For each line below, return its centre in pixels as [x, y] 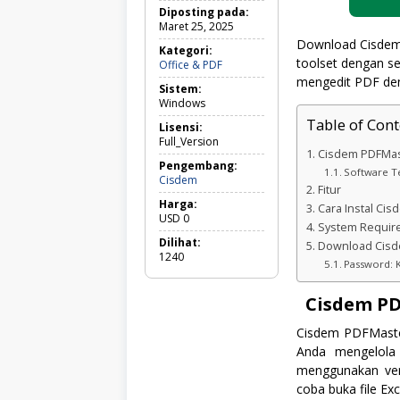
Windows [182, 103]
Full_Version [189, 141]
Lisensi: [181, 127]
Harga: [178, 204]
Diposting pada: [204, 12]
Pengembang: [198, 165]
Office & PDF [191, 64]
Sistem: [180, 88]
